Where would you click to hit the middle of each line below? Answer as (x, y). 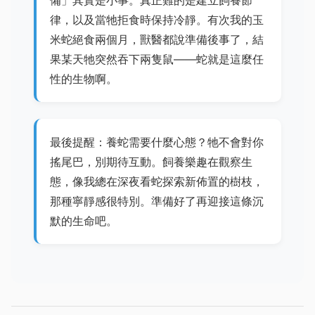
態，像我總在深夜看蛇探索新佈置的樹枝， (157, 182)
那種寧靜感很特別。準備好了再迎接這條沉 (157, 201)
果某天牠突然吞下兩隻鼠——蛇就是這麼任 (157, 59)
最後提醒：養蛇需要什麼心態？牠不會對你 (157, 142)
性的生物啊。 (84, 78)
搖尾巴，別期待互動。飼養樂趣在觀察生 (152, 162)
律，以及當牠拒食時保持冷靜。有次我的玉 (157, 19)
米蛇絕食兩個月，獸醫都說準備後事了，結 (157, 39)
